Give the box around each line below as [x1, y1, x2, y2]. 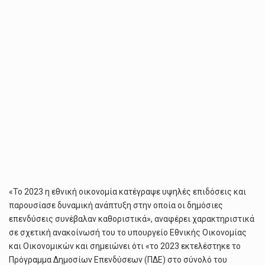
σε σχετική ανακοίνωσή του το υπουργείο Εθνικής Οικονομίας [9, 228, 247, 237]
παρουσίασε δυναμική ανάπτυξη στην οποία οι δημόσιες [9, 201, 223, 210]
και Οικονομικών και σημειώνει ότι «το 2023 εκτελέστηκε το [9, 241, 241, 251]
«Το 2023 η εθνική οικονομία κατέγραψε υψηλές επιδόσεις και [9, 187, 246, 196]
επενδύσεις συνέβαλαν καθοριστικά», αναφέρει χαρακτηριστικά [9, 214, 254, 224]
